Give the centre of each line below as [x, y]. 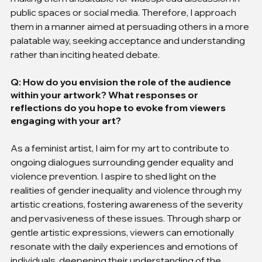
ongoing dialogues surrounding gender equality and [123, 162]
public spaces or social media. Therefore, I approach [124, 12]
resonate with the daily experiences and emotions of [125, 246]
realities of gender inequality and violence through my [127, 190]
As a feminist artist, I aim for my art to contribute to [121, 148]
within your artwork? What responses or [105, 94]
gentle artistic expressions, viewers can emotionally [123, 232]
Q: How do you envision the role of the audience [122, 82]
